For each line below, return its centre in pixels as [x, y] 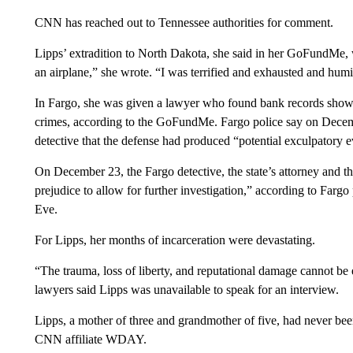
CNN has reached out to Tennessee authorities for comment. [184, 22]
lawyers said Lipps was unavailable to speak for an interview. [186, 290]
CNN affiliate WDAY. [90, 339]
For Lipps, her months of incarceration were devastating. [175, 240]
